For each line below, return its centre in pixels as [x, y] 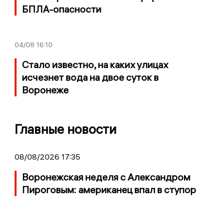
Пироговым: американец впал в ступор [109, 189]
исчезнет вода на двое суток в [90, 77]
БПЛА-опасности [62, 9]
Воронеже [45, 90]
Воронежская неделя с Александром [106, 177]
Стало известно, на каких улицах [95, 64]
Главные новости [65, 129]
